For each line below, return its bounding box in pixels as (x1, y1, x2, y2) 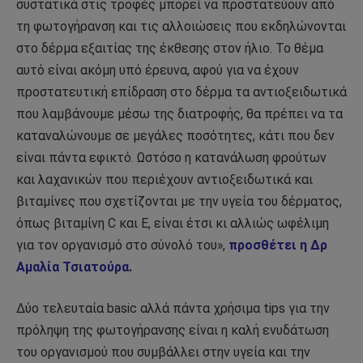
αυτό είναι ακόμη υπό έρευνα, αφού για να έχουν (16, 62, 299, 78)
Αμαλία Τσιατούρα (16, 258, 129, 275)
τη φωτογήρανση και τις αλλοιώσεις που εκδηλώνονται (16, 18, 346, 34)
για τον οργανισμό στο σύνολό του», (16, 237, 228, 253)
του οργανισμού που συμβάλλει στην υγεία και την (16, 344, 310, 361)
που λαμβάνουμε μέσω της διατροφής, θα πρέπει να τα (16, 105, 343, 122)
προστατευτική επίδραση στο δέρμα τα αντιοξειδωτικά (16, 83, 347, 100)
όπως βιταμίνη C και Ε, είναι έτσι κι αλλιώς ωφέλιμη (16, 215, 329, 231)
